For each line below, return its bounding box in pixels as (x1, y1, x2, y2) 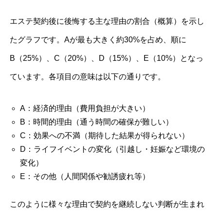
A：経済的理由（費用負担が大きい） (19, 104, 150, 112)
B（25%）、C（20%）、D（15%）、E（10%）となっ (10, 54, 203, 62)
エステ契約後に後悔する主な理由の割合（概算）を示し (10, 17, 204, 25)
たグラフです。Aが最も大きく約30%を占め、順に (10, 35, 186, 44)
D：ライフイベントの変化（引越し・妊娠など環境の (19, 145, 205, 153)
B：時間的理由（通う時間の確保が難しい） (19, 117, 173, 126)
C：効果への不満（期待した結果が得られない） (19, 131, 189, 140)
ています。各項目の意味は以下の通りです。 (10, 72, 165, 81)
